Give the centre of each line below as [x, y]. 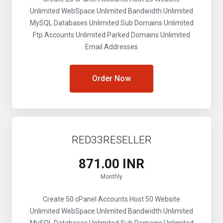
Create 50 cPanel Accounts [85, 199]
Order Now [111, 78]
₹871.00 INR [111, 164]
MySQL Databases [58, 23]
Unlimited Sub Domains [125, 23]
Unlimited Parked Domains [116, 35]
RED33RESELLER [111, 140]
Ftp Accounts [54, 35]
